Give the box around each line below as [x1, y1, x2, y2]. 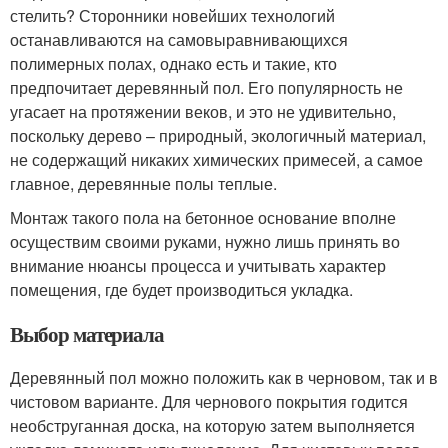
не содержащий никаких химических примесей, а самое [10, 147, 423, 171]
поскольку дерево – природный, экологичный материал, [10, 123, 426, 147]
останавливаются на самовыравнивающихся [10, 27, 348, 51]
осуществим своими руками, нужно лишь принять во [10, 229, 400, 253]
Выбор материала [10, 318, 165, 349]
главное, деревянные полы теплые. [10, 171, 277, 195]
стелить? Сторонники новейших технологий [10, 3, 335, 27]
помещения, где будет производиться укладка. [10, 277, 353, 301]
